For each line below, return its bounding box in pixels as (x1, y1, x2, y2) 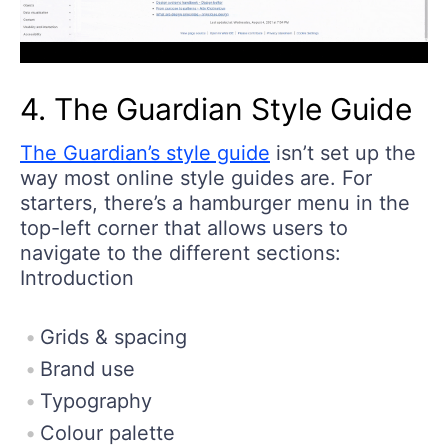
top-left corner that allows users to (20, 216, 348, 241)
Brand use (40, 357, 135, 382)
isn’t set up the (270, 141, 416, 166)
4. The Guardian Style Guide (20, 91, 412, 128)
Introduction (20, 266, 134, 291)
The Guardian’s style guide (20, 141, 270, 166)
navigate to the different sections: (20, 241, 341, 266)
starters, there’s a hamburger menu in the (20, 191, 410, 216)
